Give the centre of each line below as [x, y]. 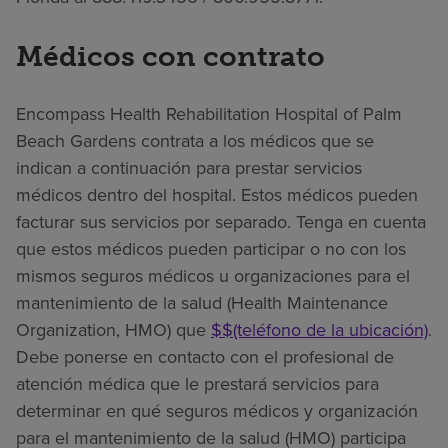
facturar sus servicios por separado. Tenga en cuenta [221, 221]
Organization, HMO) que [113, 329]
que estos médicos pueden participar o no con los [211, 248]
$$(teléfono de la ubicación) [319, 329]
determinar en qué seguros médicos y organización [217, 410]
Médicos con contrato [170, 55]
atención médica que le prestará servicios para [197, 383]
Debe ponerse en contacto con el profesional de [205, 356]
